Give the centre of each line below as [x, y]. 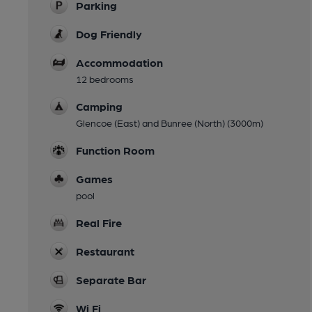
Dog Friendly [109, 34]
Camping [99, 106]
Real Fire [99, 223]
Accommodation [119, 62]
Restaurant [105, 251]
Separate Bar [111, 280]
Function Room [115, 150]
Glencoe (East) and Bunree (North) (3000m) [170, 123]
